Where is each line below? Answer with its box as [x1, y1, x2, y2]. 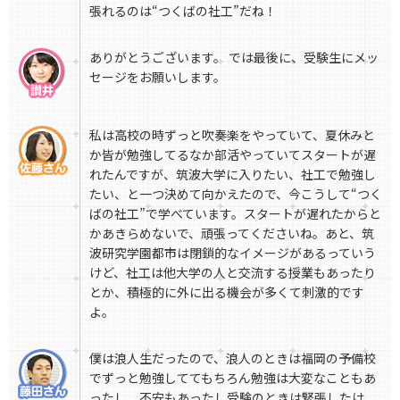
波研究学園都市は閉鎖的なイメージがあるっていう [89, 244, 376, 262]
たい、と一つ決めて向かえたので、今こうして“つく [89, 185, 382, 204]
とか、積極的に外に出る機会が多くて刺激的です [89, 283, 364, 302]
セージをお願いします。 [89, 68, 226, 87]
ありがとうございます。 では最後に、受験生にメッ [89, 48, 379, 67]
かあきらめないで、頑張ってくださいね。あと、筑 [89, 224, 374, 243]
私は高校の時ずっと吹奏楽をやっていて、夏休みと [89, 126, 375, 145]
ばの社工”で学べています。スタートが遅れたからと [89, 204, 381, 223]
